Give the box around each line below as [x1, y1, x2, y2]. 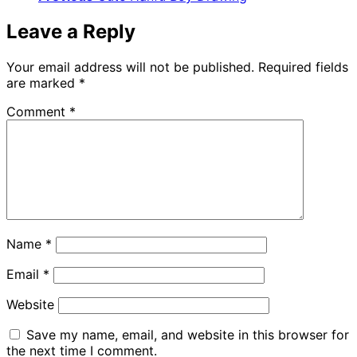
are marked [6, 75, 79, 92]
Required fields [258, 59, 348, 76]
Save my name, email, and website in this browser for [26, 327, 349, 343]
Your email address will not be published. [6, 59, 254, 76]
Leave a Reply [6, 20, 135, 44]
